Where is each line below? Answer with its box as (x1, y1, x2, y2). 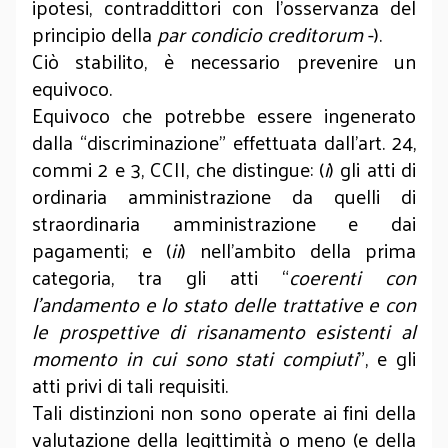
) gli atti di (329, 151, 417, 187)
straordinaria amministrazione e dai (32, 205, 416, 241)
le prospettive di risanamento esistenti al (32, 313, 416, 349)
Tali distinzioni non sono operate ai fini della (32, 394, 416, 430)
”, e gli (358, 340, 417, 376)
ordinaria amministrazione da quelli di (32, 178, 416, 214)
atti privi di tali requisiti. (32, 367, 228, 403)
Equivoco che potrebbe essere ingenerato (32, 97, 416, 133)
